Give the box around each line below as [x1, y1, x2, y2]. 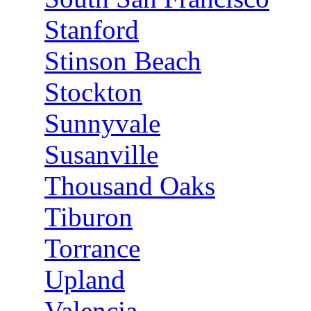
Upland [44, 264, 125, 294]
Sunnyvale [44, 108, 160, 138]
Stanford [44, 15, 139, 44]
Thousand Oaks [44, 171, 215, 201]
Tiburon [44, 202, 133, 232]
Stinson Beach [44, 46, 201, 76]
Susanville [44, 140, 158, 169]
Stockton [44, 77, 142, 107]
